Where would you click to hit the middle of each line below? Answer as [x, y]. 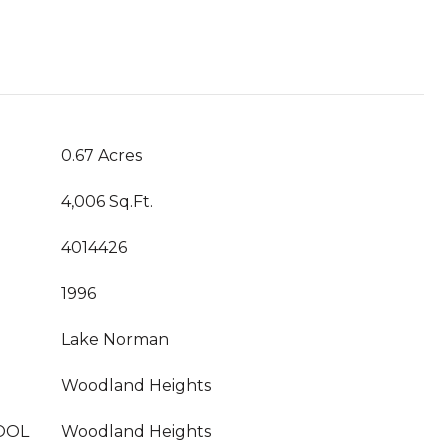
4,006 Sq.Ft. [107, 201]
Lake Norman [115, 339]
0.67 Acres [101, 155]
